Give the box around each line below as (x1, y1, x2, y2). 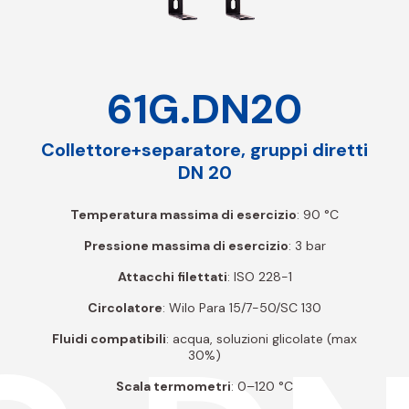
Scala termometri (116, 377, 231, 394)
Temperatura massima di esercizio (70, 205, 297, 223)
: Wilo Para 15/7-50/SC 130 (163, 299, 321, 316)
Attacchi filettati (117, 267, 227, 285)
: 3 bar (288, 236, 326, 254)
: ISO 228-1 (226, 267, 292, 285)
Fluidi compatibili (52, 330, 166, 347)
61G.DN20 (107, 81, 302, 136)
